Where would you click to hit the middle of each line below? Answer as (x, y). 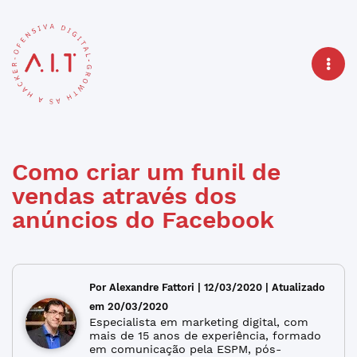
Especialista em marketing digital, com (199, 322)
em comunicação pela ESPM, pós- (185, 349)
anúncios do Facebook (143, 219)
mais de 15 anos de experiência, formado (205, 335)
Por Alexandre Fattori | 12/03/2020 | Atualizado (207, 287)
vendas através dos (124, 195)
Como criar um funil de (146, 171)
